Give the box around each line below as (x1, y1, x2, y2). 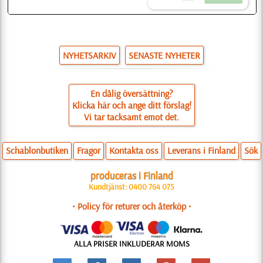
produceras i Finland (90, 168, 173, 181)
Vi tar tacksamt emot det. (84, 110, 179, 123)
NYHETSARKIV (63, 49, 116, 61)
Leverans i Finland (167, 144, 235, 156)
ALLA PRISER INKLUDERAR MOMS (73, 238, 190, 249)
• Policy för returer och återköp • (72, 200, 191, 212)
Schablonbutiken (5, 144, 68, 156)
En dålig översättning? (90, 87, 173, 99)
